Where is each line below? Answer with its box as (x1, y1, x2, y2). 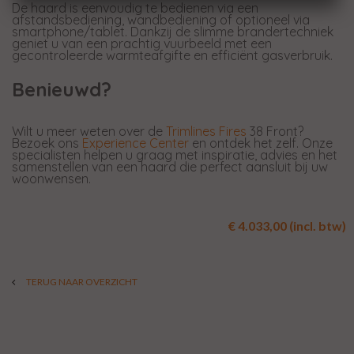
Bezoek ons (12, 135, 83, 152)
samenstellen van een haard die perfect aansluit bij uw (12, 159, 329, 175)
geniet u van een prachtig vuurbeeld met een (12, 36, 273, 52)
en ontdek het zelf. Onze (189, 135, 333, 152)
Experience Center (82, 135, 190, 152)
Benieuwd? (12, 77, 112, 102)
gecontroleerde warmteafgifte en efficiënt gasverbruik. (12, 47, 333, 64)
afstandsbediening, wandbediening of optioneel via (12, 12, 311, 28)
